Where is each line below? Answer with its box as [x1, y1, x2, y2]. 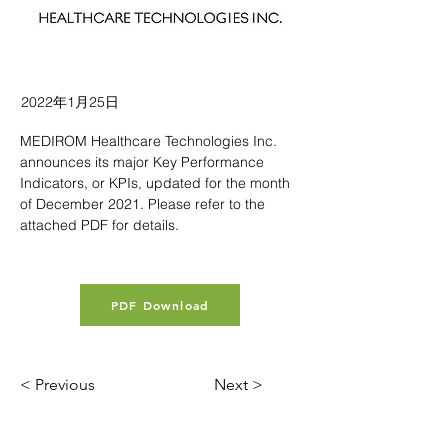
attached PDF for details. [20, 216, 179, 234]
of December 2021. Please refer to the [20, 195, 269, 213]
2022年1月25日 [21, 93, 119, 111]
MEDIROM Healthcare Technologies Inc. [20, 132, 281, 150]
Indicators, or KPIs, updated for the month [20, 174, 294, 192]
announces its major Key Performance [20, 153, 268, 171]
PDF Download [110, 297, 210, 313]
